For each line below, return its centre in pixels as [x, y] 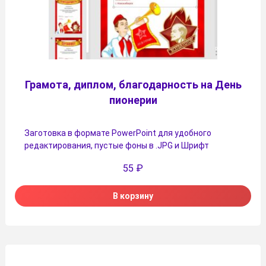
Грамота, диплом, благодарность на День [133, 84]
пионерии [133, 100]
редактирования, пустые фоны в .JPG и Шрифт [117, 145]
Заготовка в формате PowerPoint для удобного [118, 133]
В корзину [133, 196]
